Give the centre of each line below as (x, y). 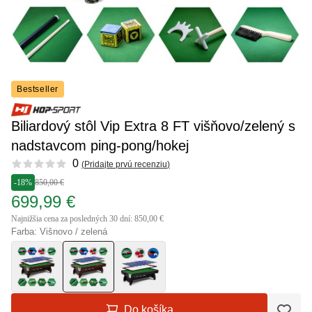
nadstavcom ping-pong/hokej (100, 146)
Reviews (32, 163)
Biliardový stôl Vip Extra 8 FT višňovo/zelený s (153, 126)
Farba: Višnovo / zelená (59, 232)
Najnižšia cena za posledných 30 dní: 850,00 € (87, 219)
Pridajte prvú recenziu (126, 164)
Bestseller (38, 89)
